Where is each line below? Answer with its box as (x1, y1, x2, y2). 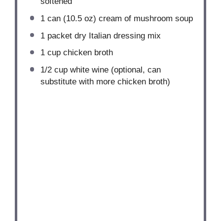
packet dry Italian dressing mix (44, 31, 161, 40)
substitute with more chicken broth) (40, 76, 170, 86)
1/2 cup (40, 65, 68, 74)
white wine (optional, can (67, 65, 161, 74)
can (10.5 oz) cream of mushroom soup (44, 13, 193, 23)
